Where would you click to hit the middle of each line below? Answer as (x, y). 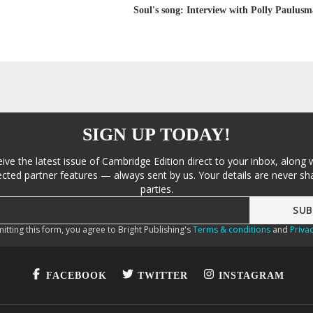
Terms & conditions (231, 230)
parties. (156, 189)
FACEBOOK (76, 275)
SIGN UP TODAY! (156, 134)
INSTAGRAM (251, 275)
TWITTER (162, 275)
